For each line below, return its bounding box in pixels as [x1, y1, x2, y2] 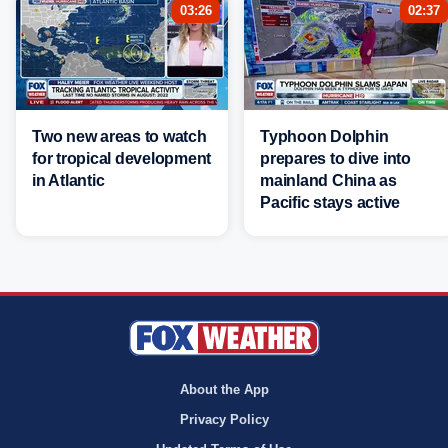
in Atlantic [32, 171, 105, 189]
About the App [179, 382, 269, 397]
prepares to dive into [260, 149, 411, 167]
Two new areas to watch [32, 127, 207, 145]
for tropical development [32, 149, 211, 167]
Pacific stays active [260, 193, 400, 211]
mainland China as [260, 171, 397, 189]
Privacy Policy [179, 412, 269, 427]
